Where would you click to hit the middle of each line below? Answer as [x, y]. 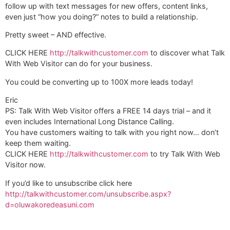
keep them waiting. [38, 143]
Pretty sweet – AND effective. [56, 35]
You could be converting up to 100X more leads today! [99, 82]
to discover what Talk [187, 53]
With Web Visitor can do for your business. [79, 64]
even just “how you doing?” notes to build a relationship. [102, 16]
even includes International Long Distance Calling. [90, 122]
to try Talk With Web [184, 154]
